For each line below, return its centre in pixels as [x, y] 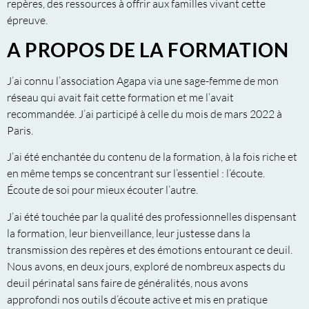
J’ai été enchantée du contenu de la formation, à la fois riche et [152, 157]
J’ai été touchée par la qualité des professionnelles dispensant [152, 216]
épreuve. [27, 20]
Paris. [20, 130]
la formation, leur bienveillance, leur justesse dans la [129, 233]
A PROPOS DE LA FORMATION [148, 49]
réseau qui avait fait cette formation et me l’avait [120, 97]
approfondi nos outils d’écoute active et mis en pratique [137, 299]
